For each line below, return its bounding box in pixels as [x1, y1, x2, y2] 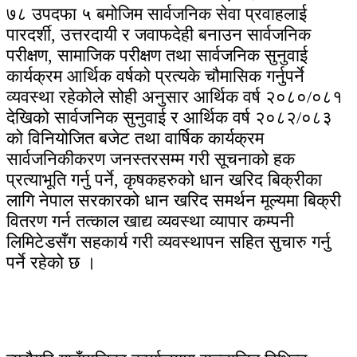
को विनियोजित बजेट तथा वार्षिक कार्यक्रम [6, 127, 264, 148]
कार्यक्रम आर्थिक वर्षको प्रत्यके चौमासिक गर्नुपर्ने [6, 65, 304, 86]
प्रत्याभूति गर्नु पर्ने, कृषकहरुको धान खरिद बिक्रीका [6, 169, 322, 190]
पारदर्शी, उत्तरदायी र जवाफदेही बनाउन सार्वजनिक [6, 24, 311, 45]
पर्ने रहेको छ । [6, 252, 96, 273]
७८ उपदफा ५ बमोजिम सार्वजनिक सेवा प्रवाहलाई [6, 3, 307, 24]
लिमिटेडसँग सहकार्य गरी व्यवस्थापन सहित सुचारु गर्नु [6, 231, 331, 252]
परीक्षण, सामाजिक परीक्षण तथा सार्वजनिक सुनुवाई [6, 45, 308, 65]
